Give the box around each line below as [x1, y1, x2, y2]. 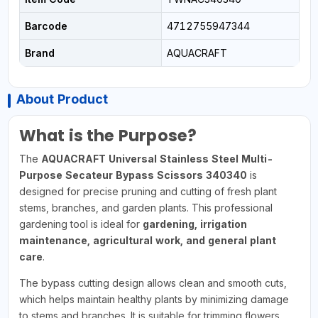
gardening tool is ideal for [18, 217, 143, 230]
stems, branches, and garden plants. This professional [18, 201, 273, 214]
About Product [16, 91, 108, 106]
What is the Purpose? [18, 124, 197, 147]
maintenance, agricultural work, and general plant [18, 234, 276, 246]
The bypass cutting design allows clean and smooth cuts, [18, 276, 287, 289]
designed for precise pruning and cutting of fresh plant [18, 185, 277, 197]
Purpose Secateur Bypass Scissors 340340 [18, 168, 247, 181]
